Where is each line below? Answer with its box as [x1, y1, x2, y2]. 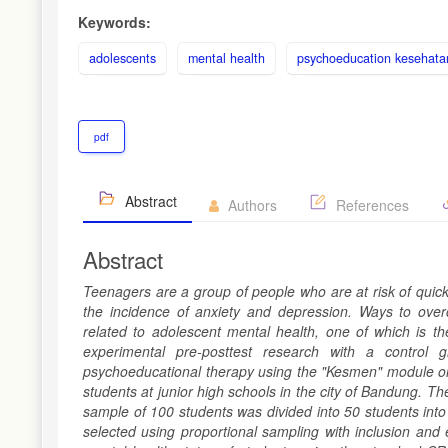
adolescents [89, 48, 156, 67]
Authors [224, 194, 277, 215]
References [332, 194, 409, 215]
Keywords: [78, 11, 151, 32]
